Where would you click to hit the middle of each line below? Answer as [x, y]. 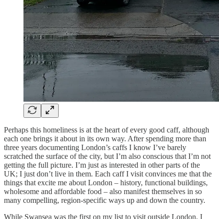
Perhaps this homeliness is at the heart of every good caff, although [107, 130]
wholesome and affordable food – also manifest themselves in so [103, 191]
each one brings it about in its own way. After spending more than [105, 138]
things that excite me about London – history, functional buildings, [106, 182]
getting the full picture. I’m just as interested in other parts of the [102, 165]
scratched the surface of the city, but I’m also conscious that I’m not [107, 156]
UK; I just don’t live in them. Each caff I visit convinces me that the [108, 174]
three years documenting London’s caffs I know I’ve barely [95, 147]
